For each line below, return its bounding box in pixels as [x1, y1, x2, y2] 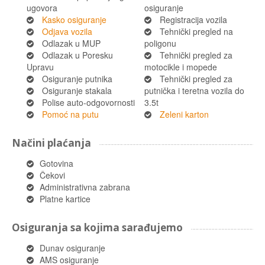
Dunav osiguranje [40, 242, 105, 254]
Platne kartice [40, 193, 91, 205]
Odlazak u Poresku [42, 49, 113, 61]
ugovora [27, 2, 57, 14]
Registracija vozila [159, 14, 227, 25]
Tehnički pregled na [159, 25, 233, 37]
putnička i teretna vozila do [144, 85, 244, 96]
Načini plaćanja [12, 136, 91, 150]
